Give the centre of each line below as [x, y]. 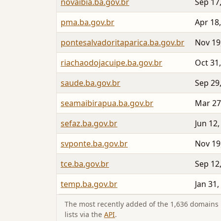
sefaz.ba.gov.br [89, 124]
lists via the [84, 215]
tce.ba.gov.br [85, 164]
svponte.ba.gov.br [94, 144]
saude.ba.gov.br [91, 83]
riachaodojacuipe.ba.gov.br [111, 63]
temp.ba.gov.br [89, 184]
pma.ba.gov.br [88, 22]
